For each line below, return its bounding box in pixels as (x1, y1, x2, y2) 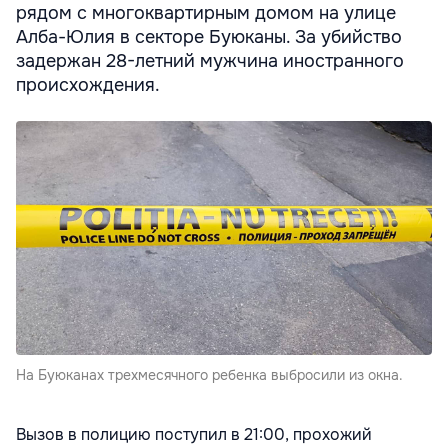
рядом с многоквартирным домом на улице (16, 2, 396, 25)
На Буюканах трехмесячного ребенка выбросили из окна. (16, 366, 403, 385)
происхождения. (16, 74, 160, 97)
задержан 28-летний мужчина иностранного (16, 50, 404, 73)
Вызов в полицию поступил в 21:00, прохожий (16, 424, 372, 446)
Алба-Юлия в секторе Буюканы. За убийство (16, 26, 402, 49)
